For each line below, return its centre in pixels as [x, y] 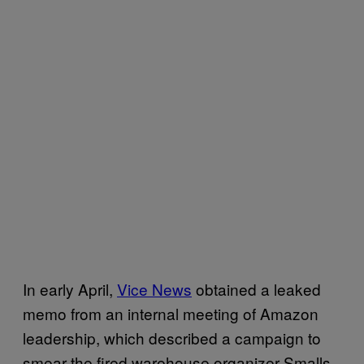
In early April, [70, 288]
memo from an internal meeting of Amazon [171, 313]
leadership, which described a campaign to [172, 337]
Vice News [154, 288]
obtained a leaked [256, 288]
